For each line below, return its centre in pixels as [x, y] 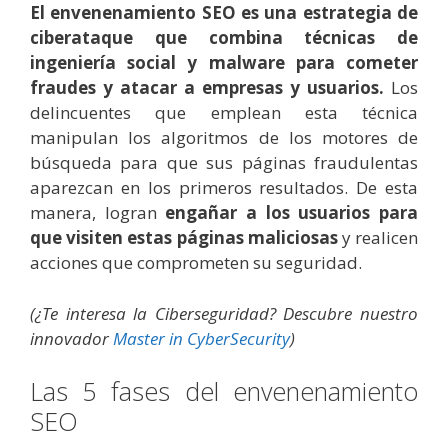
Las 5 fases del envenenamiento [224, 391]
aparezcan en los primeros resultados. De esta [224, 188]
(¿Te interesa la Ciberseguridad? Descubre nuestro [224, 313]
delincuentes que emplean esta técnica [224, 113]
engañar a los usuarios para [292, 213]
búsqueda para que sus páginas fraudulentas [224, 163]
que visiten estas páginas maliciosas [184, 238]
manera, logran [98, 213]
